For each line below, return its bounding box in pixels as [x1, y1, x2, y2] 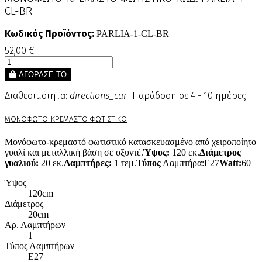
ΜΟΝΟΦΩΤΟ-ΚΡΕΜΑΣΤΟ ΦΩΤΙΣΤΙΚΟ [5, 114, 127, 124]
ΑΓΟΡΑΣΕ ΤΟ [19, 70, 67, 80]
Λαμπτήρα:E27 [161, 157, 219, 168]
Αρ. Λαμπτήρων [5, 219, 65, 230]
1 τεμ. [112, 157, 136, 168]
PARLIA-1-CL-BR [94, 29, 169, 39]
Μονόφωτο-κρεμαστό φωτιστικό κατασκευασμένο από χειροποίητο [5, 136, 256, 147]
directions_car [70, 90, 127, 102]
